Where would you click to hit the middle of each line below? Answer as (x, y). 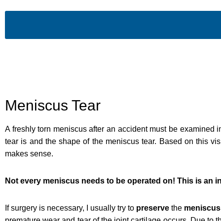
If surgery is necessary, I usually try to (71, 208)
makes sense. (29, 153)
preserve (153, 208)
